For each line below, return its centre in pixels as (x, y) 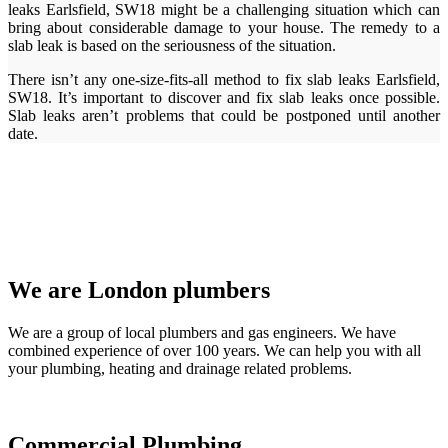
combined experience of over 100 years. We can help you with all (214, 350)
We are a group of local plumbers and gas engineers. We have (202, 332)
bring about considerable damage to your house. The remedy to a (224, 28)
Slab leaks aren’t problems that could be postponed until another (224, 116)
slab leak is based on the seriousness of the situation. (172, 46)
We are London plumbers (139, 290)
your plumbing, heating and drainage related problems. (180, 368)
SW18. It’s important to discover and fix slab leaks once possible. (224, 98)
